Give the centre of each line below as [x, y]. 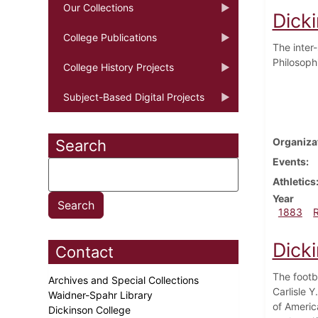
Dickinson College [91, 309]
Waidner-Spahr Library [102, 295]
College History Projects [119, 67]
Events [289, 161]
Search [81, 145]
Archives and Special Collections [125, 280]
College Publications [110, 37]
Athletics [294, 181]
